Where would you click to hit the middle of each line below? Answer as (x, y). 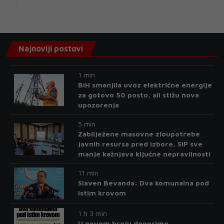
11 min (88, 173)
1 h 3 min (92, 213)
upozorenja (98, 105)
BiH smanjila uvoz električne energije (145, 85)
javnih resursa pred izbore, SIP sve (140, 144)
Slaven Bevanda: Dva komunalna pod (143, 183)
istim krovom (102, 193)
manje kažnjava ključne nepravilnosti (144, 154)
